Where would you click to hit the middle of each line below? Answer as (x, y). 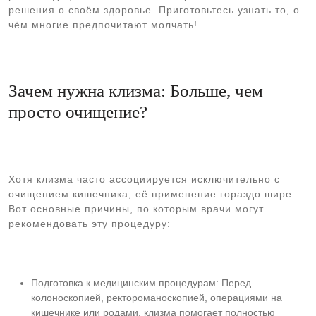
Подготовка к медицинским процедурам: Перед (141, 283)
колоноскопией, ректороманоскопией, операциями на (157, 298)
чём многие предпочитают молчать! (103, 25)
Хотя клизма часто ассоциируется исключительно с (144, 179)
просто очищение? (78, 112)
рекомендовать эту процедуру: (90, 224)
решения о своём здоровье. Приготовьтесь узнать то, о (154, 10)
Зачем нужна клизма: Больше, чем (136, 91)
